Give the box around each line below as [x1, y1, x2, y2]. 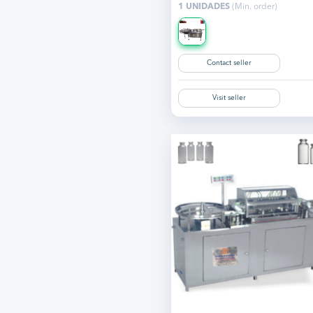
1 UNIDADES [177, 3, 230, 12]
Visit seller [212, 94, 246, 102]
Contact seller [206, 59, 252, 67]
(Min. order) [229, 3, 277, 12]
